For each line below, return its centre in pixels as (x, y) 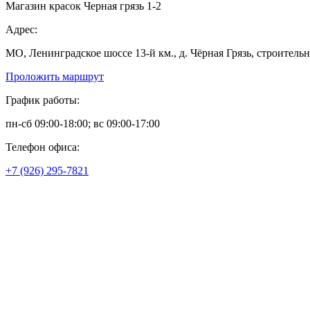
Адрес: (21, 29)
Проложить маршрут (55, 76)
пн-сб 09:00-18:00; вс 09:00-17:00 (83, 124)
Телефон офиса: (43, 147)
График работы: (43, 100)
